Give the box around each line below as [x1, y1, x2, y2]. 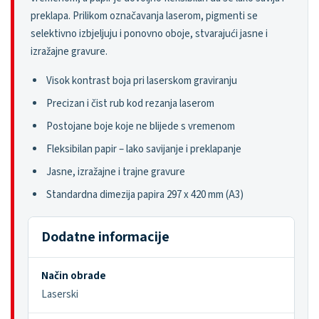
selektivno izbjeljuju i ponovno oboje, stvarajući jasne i [31, 26, 268, 41]
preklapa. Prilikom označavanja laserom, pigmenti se [31, 9, 258, 23]
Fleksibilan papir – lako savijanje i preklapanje [46, 142, 241, 157]
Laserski [41, 287, 78, 302]
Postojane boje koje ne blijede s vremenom [46, 119, 235, 134]
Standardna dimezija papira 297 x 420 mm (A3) [46, 187, 244, 202]
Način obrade [41, 268, 106, 283]
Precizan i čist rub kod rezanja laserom [46, 96, 214, 111]
